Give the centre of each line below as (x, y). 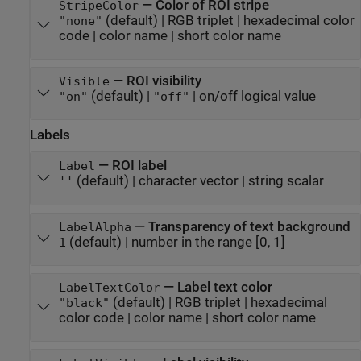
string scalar (286, 181)
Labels (50, 135)
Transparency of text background (249, 226)
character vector (188, 181)
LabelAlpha (95, 227)
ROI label (139, 166)
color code (91, 317)
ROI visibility (164, 81)
